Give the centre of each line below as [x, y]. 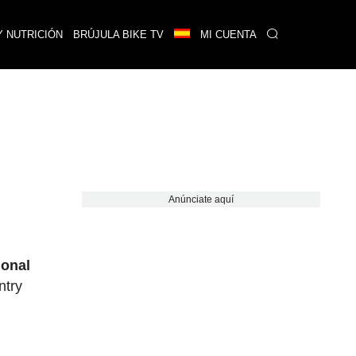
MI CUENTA [228, 35]
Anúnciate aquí [201, 199]
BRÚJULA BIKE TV [118, 35]
